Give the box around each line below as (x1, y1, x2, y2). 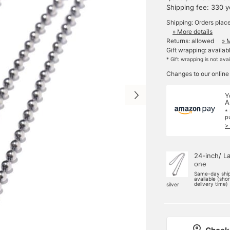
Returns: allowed (166, 37, 214, 45)
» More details (172, 28, 213, 35)
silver (166, 181, 179, 188)
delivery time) (194, 181, 228, 187)
